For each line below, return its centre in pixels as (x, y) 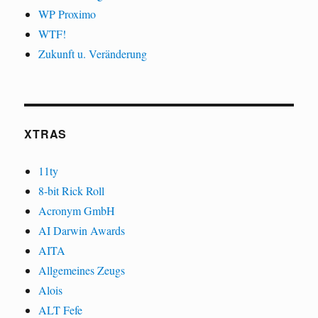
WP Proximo (67, 13)
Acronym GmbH (77, 210)
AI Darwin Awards (82, 230)
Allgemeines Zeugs (82, 270)
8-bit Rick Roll (72, 190)
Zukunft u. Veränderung (93, 53)
